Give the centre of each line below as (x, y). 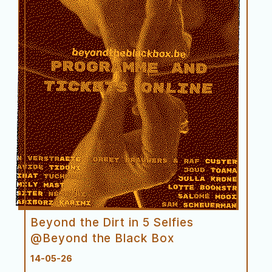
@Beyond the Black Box (102, 239)
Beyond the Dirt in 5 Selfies (112, 223)
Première (51, 203)
